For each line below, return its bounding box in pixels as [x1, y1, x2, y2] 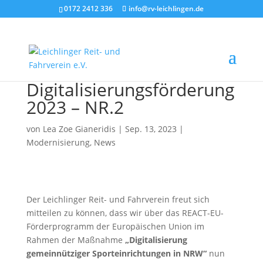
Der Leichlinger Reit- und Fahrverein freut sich [26, 194, 210, 205]
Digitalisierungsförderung [26, 77, 234, 102]
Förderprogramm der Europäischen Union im [26, 221, 204, 232]
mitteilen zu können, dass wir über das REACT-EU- [26, 207, 224, 218]
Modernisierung [26, 137, 90, 148]
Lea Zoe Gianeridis [42, 123, 116, 134]
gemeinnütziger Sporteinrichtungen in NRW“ [26, 248, 207, 259]
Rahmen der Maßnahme [26, 234, 125, 245]
